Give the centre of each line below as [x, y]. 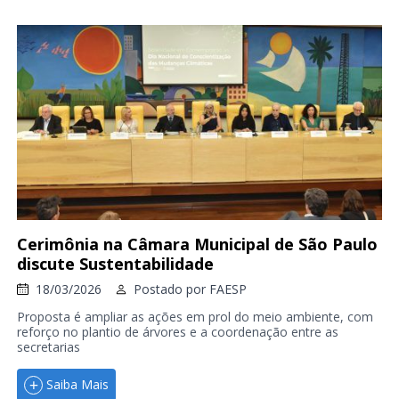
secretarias [48, 346]
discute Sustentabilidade [115, 263]
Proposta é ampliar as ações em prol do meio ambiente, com [195, 316]
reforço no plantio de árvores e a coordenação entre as [177, 331]
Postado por [171, 289]
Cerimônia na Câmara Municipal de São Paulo [197, 244]
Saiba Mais [77, 385]
